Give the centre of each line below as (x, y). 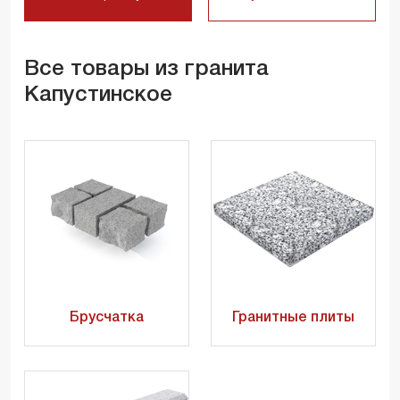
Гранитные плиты (293, 317)
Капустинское (98, 95)
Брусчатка (107, 317)
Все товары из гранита (146, 69)
